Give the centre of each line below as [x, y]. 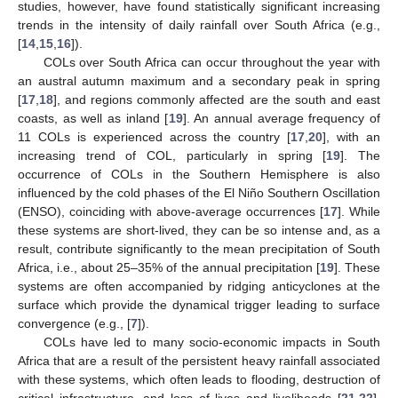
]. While [359, 211]
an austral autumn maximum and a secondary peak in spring [199, 80]
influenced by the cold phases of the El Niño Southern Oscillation [199, 192]
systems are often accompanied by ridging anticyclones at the [199, 286]
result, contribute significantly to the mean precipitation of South [199, 248]
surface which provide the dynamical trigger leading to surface [199, 304]
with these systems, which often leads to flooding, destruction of [199, 379]
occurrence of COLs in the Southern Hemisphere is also [199, 174]
